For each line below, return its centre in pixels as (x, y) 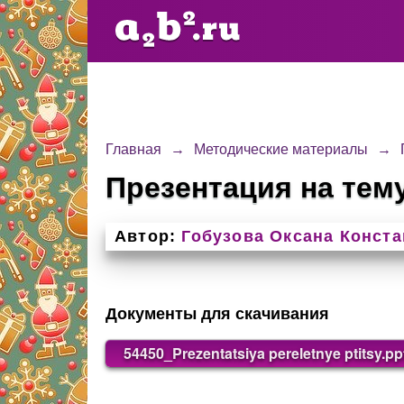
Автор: (146, 236)
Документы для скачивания (217, 314)
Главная (133, 149)
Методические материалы (281, 149)
